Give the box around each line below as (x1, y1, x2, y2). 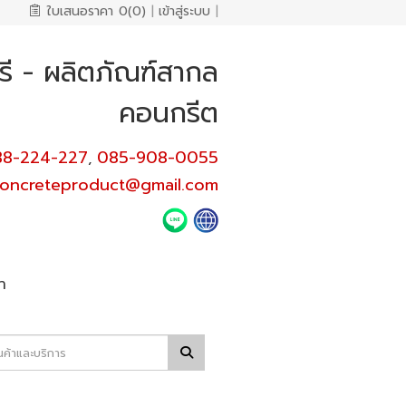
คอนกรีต (118, 92, 218, 134)
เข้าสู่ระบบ (159, 2, 210, 21)
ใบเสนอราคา (47, 2, 113, 21)
